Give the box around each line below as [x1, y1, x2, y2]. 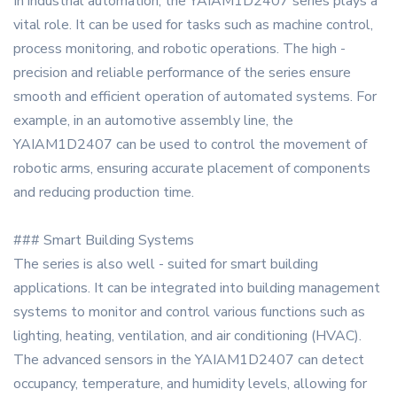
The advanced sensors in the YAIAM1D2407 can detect [13, 350, 364, 370]
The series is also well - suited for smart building [13, 254, 318, 275]
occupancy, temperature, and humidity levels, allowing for [13, 374, 367, 394]
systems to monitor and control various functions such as [13, 302, 365, 323]
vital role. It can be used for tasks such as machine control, [13, 15, 373, 35]
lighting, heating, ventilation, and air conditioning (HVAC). [13, 326, 362, 346]
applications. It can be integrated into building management [13, 278, 380, 299]
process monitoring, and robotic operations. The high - [13, 39, 346, 59]
